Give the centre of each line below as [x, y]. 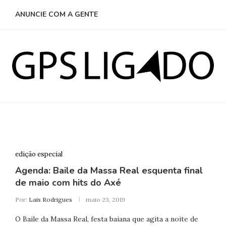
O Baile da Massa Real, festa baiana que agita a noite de [106, 219]
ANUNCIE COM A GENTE [56, 14]
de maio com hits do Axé [68, 182]
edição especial [39, 154]
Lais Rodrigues [50, 199]
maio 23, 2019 [105, 199]
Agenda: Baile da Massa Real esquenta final [109, 170]
